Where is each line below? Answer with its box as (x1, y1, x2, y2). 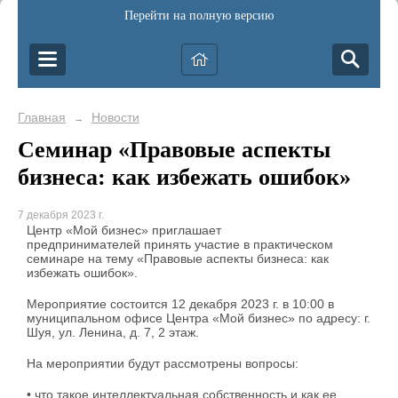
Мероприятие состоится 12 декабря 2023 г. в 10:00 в (27, 297, 334, 312)
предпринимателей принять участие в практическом (27, 237, 333, 252)
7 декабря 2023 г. (18, 209, 104, 222)
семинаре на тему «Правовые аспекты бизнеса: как (27, 251, 329, 267)
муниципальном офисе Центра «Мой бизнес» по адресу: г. (27, 311, 370, 326)
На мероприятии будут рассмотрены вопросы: (27, 355, 298, 370)
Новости (91, 110, 139, 124)
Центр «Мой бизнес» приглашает (27, 223, 221, 238)
